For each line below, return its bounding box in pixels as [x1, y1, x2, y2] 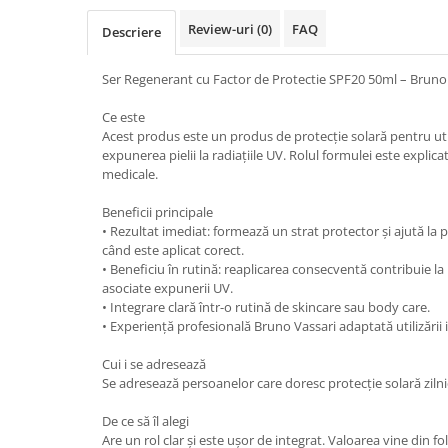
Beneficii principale [102, 202, 213, 221]
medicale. [102, 164, 158, 183]
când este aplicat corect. [102, 240, 244, 259]
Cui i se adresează [102, 354, 206, 373]
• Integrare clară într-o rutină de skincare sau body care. [102, 297, 430, 316]
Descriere [102, 22, 161, 41]
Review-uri [188, 19, 257, 38]
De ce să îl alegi [102, 411, 189, 430]
